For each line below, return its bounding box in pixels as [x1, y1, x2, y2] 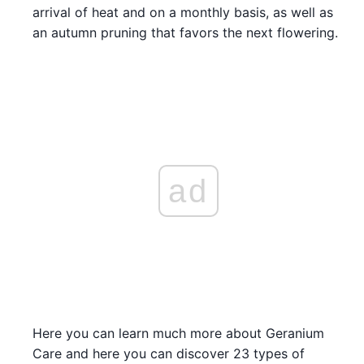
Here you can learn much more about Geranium [32, 324, 324, 341]
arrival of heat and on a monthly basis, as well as [32, 3, 333, 20]
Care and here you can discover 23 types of [32, 344, 305, 362]
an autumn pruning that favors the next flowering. [32, 24, 338, 41]
